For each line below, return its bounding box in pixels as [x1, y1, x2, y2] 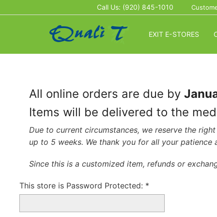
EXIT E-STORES [149, 30, 199, 38]
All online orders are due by [29, 87, 184, 101]
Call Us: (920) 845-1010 [96, 3, 173, 11]
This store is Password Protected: [19, 180, 146, 190]
